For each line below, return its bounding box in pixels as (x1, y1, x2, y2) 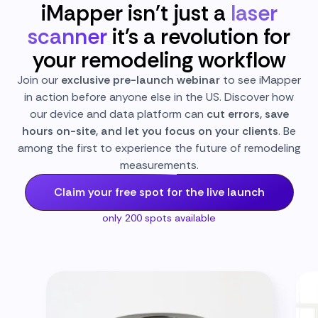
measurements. (119, 158, 199, 173)
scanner (28, 23, 112, 51)
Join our (17, 72, 61, 88)
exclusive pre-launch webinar (61, 72, 220, 88)
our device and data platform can (29, 106, 207, 122)
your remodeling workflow (32, 46, 286, 75)
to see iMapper (220, 72, 301, 88)
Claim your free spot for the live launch (53, 185, 265, 200)
